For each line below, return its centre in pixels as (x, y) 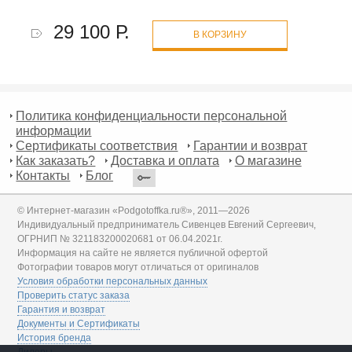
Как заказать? (56, 160)
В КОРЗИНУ (220, 35)
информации (54, 130)
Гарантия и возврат (62, 309)
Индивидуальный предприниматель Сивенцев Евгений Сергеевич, (167, 224)
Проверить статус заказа (74, 295)
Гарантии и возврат (251, 145)
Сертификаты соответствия (97, 145)
